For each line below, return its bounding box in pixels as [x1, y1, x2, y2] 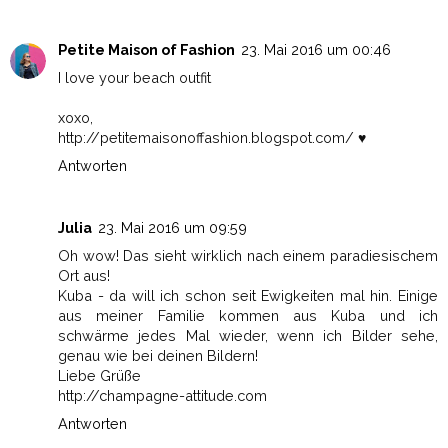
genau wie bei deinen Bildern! [58, 347, 258, 365]
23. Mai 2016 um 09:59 [98, 219, 247, 237]
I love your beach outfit [58, 69, 211, 87]
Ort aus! [58, 267, 110, 285]
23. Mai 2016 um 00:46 [241, 41, 391, 59]
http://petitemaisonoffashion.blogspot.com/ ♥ [58, 129, 366, 147]
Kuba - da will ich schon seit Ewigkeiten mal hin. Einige [58, 287, 438, 305]
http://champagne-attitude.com [58, 387, 267, 405]
